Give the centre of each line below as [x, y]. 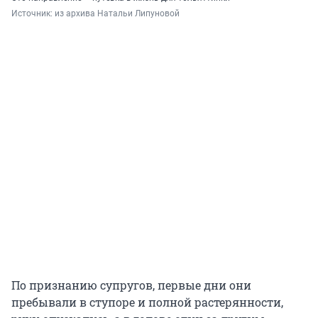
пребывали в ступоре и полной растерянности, [147, 302]
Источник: [33, 14]
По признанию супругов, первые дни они [131, 285]
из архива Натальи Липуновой [117, 14]
